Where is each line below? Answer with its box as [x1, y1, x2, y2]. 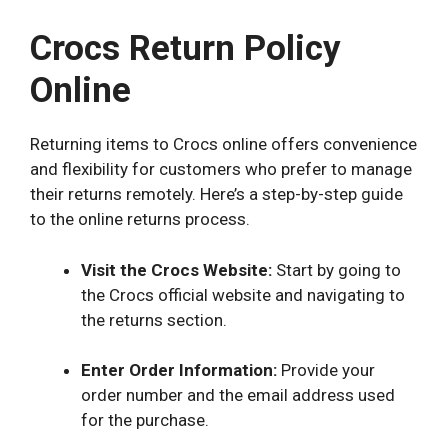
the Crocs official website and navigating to [81, 284, 405, 305]
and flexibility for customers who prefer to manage [30, 159, 412, 180]
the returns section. [81, 309, 227, 330]
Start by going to [272, 259, 401, 280]
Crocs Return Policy [30, 28, 341, 70]
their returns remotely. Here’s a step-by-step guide [30, 184, 403, 205]
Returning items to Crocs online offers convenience [30, 134, 417, 155]
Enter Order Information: [81, 360, 277, 381]
